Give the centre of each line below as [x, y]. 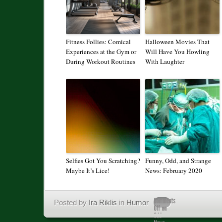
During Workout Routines [101, 62]
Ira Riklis [103, 203]
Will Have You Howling [177, 52]
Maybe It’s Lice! [88, 171]
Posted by [71, 203]
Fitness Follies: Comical [98, 42]
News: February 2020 [174, 171]
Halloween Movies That [177, 42]
